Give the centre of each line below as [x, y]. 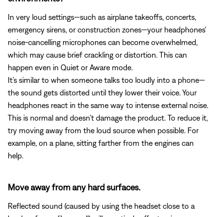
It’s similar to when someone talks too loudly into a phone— [106, 80]
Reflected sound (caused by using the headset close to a [101, 206]
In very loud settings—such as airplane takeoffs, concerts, [102, 17]
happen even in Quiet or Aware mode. [70, 67]
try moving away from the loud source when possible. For [103, 130]
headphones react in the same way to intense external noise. [108, 105]
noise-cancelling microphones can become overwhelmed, [103, 42]
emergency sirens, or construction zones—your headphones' [107, 29]
